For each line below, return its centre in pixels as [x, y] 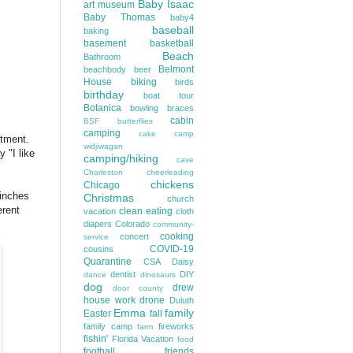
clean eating [146, 211]
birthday [104, 95]
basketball [172, 43]
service [96, 237]
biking [143, 82]
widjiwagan [103, 146]
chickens [172, 184]
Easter [97, 314]
